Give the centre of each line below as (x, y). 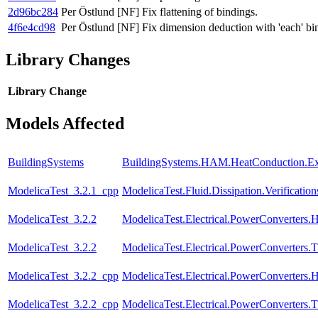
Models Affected (65, 124)
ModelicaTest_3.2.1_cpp (63, 191)
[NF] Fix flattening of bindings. (187, 11)
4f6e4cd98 (32, 27)
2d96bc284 (33, 11)
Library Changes (68, 59)
